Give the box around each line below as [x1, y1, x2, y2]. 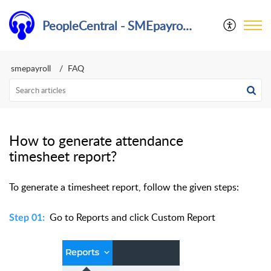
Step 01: [9, 213, 45, 223]
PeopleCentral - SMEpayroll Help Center [182, 17, 192, 34]
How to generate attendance [9, 131, 183, 150]
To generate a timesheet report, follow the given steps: [9, 180, 239, 194]
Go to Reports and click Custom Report [50, 211, 218, 224]
